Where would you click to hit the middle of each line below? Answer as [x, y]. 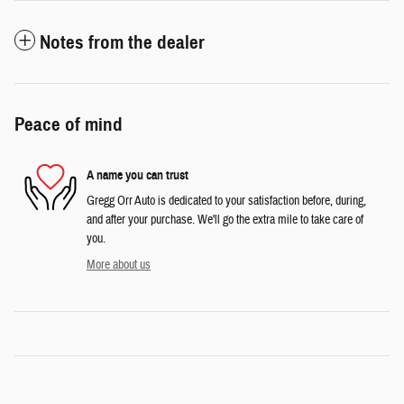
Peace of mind [69, 125]
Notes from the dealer [122, 43]
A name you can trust [138, 175]
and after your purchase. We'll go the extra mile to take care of [225, 220]
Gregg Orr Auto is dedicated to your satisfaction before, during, [226, 202]
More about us [119, 266]
